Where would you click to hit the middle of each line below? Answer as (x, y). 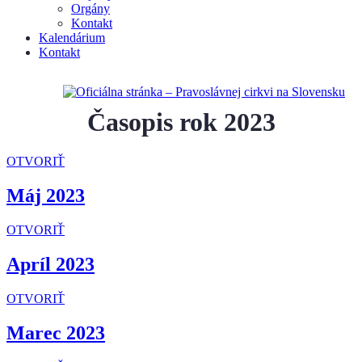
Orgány (90, 8)
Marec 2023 (56, 333)
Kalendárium (72, 38)
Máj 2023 (46, 196)
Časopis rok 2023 (181, 122)
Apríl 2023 (51, 265)
